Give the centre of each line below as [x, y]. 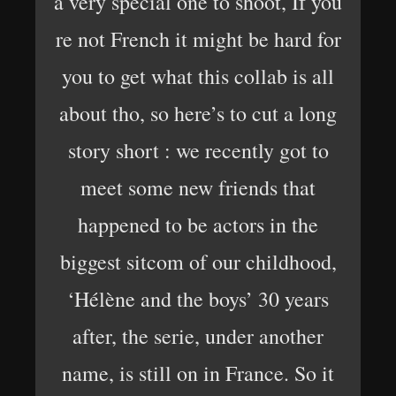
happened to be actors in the [198, 224]
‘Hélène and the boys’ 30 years [198, 298]
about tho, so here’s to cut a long [198, 113]
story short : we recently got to [198, 150]
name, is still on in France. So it [198, 373]
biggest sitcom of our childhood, [198, 261]
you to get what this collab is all [198, 76]
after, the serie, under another [198, 335]
